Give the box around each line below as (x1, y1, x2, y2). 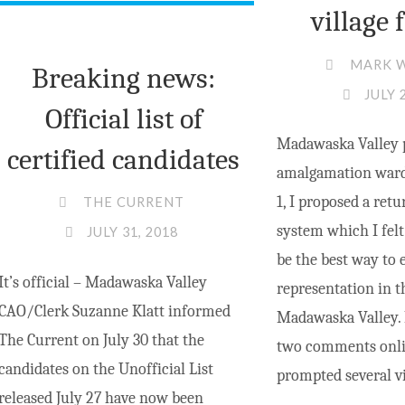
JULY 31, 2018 (86, 224, 178, 240)
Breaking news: (32, 61, 216, 95)
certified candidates (7, 142, 240, 176)
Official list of (44, 101, 202, 136)
